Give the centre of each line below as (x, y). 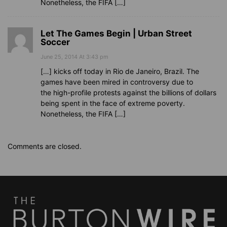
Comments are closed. (45, 146)
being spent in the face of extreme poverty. (113, 103)
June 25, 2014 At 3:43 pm (74, 57)
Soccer (55, 42)
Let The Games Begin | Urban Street (116, 34)
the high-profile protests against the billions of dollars (128, 93)
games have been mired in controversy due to (117, 82)
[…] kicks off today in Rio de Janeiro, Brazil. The (120, 71)
